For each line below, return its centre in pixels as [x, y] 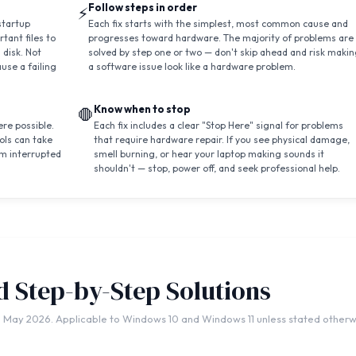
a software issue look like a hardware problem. [192, 67]
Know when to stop [142, 109]
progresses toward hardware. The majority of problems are [221, 38]
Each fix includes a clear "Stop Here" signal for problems [218, 126]
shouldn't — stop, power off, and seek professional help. [217, 168]
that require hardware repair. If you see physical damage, [221, 140]
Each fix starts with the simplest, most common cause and [218, 24]
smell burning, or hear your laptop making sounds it [209, 154]
